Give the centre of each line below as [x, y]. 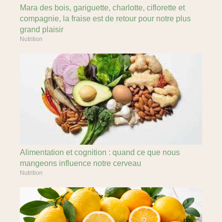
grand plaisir [42, 29]
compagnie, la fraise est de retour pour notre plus [105, 19]
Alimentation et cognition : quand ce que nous [100, 152]
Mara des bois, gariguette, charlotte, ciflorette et [102, 8]
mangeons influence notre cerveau [81, 163]
